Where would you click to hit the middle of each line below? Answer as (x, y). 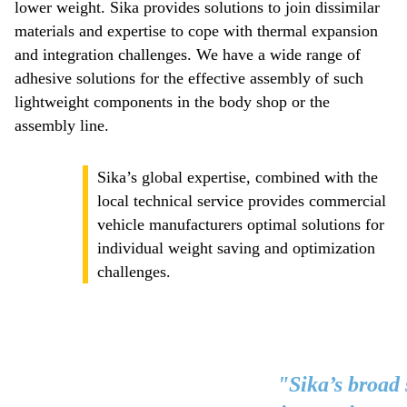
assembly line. (66, 125)
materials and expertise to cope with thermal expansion (196, 31)
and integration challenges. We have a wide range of (188, 55)
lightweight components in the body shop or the (172, 102)
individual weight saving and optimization (236, 248)
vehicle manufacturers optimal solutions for (241, 224)
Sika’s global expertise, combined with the (238, 177)
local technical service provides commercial (242, 201)
